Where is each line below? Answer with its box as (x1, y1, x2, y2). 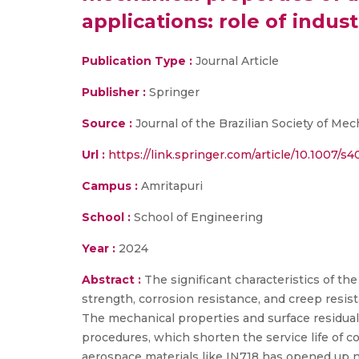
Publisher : (82, 85, 149, 99)
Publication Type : (82, 54, 192, 68)
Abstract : (82, 272, 144, 287)
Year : (82, 241, 115, 256)
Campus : (82, 179, 138, 193)
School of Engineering (131, 210, 263, 224)
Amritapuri (138, 179, 203, 193)
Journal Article (192, 54, 279, 68)
